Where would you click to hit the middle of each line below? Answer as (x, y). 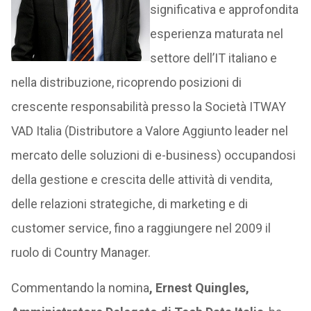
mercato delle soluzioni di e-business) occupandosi (153, 155)
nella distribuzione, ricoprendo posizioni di (126, 82)
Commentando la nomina (80, 288)
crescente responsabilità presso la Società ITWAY (148, 107)
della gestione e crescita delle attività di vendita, (141, 179)
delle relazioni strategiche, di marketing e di (129, 204)
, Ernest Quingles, (199, 288)
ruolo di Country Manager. (81, 252)
